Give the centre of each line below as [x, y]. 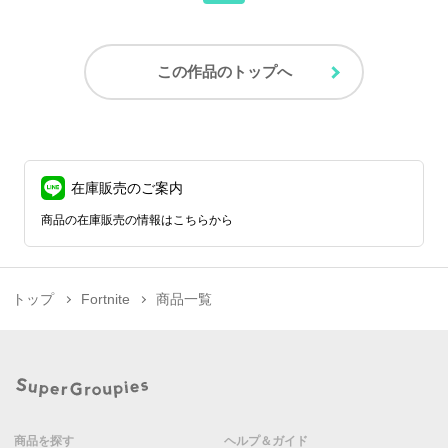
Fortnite [105, 299]
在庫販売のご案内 [127, 188]
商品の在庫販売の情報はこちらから [137, 220]
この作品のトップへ [224, 72]
